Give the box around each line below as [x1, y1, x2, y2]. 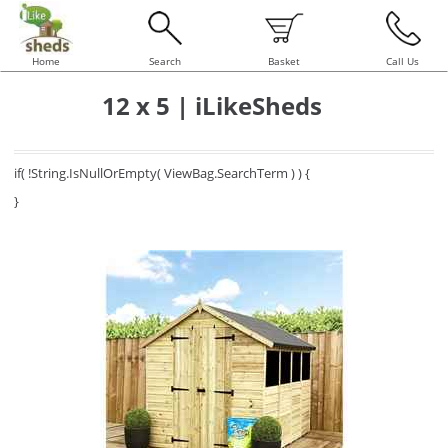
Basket [267, 55, 300, 68]
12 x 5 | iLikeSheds [101, 89, 322, 122]
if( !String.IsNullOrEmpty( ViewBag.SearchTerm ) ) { [14, 164, 310, 182]
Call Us [386, 55, 419, 68]
